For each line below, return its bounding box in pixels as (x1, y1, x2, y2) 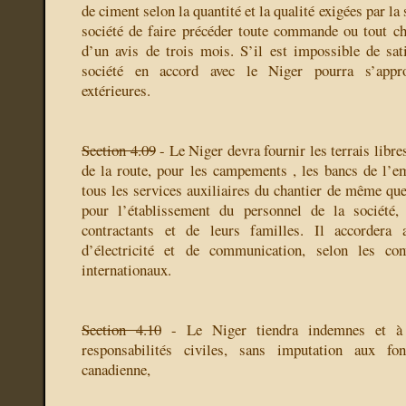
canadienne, (82, 359, 150, 381)
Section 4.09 (82, 140, 156, 161)
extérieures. (82, 80, 150, 101)
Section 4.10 (82, 319, 161, 341)
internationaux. (82, 259, 171, 281)
